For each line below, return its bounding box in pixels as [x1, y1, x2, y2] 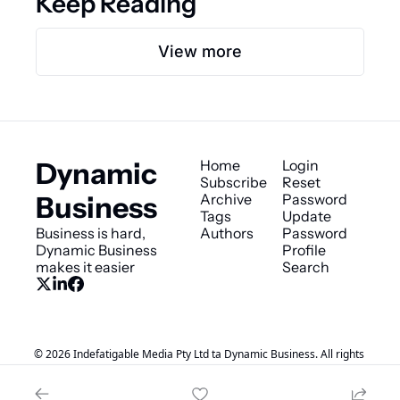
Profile [282, 241, 326, 260]
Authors [200, 224, 254, 243]
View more [158, 42, 242, 62]
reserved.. [175, 368, 225, 384]
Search [282, 258, 329, 277]
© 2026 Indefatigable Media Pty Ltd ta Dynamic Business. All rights [33, 346, 364, 362]
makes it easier [36, 258, 135, 277]
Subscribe [200, 173, 267, 192]
